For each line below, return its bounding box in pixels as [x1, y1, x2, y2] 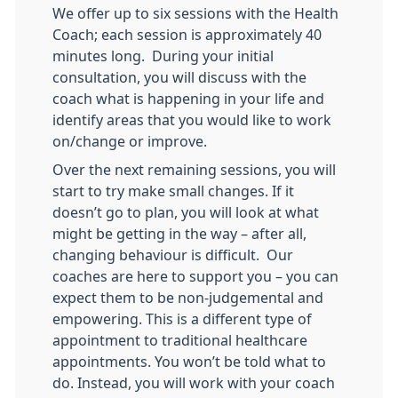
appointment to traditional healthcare [52, 333, 307, 348]
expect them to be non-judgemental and [52, 291, 323, 306]
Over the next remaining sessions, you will [52, 163, 336, 178]
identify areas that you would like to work [52, 113, 331, 128]
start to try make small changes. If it [52, 184, 294, 199]
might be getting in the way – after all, [52, 227, 306, 242]
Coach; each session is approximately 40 [52, 28, 322, 43]
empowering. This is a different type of [52, 312, 312, 327]
